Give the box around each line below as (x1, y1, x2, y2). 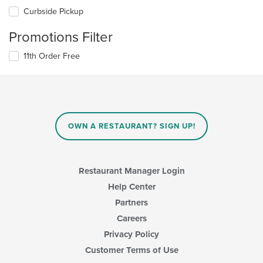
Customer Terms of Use (85, 244, 178, 255)
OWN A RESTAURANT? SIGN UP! (68, 121, 195, 131)
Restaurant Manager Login (78, 165, 185, 176)
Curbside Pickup (23, 6, 83, 16)
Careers (116, 213, 147, 224)
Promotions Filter (9, 28, 113, 46)
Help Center (107, 181, 156, 192)
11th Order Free (23, 50, 80, 61)
